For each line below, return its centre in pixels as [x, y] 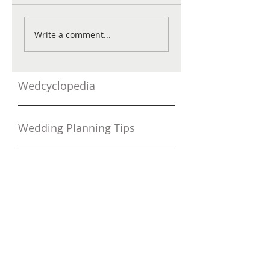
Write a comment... [73, 34]
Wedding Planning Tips [77, 128]
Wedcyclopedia [57, 86]
